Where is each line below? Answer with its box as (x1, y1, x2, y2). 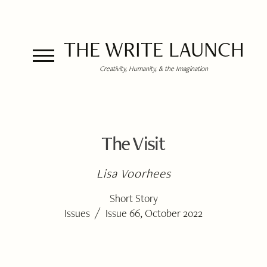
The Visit (101, 130, 164, 156)
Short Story (109, 191, 158, 205)
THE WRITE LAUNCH (63, 35, 244, 63)
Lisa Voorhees (96, 165, 172, 181)
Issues (64, 206, 90, 220)
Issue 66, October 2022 (105, 206, 203, 220)
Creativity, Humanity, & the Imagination (100, 64, 208, 73)
